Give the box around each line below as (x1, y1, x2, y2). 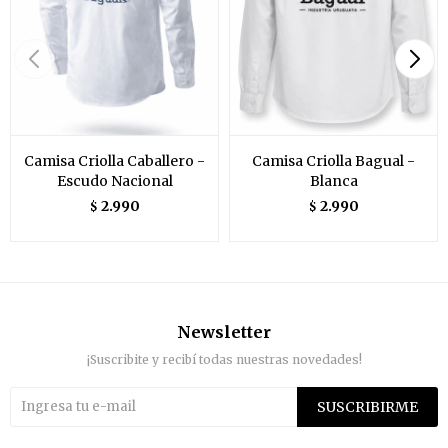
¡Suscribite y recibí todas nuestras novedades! (86, 351, 362, 367)
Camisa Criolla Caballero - (24, 151, 205, 170)
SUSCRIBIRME (317, 397, 418, 416)
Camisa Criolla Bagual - (252, 151, 415, 170)
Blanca (309, 171, 358, 190)
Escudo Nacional (56, 171, 173, 190)
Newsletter (177, 321, 271, 342)
